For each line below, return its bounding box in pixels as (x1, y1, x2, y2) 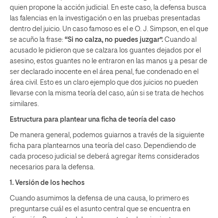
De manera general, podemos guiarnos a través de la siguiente (10, 131, 204, 139)
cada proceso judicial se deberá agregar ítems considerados (10, 153, 200, 160)
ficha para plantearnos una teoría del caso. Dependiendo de (10, 142, 196, 149)
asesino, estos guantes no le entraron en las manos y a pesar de (10, 57, 207, 65)
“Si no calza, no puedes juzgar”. (65, 36, 164, 43)
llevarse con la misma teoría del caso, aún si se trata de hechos (10, 90, 204, 97)
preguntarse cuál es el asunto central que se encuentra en (10, 205, 190, 213)
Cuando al (164, 36, 197, 43)
